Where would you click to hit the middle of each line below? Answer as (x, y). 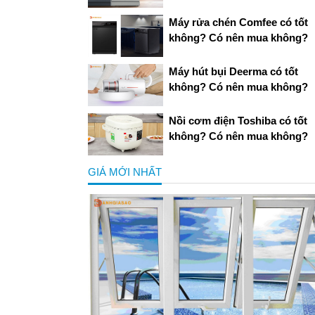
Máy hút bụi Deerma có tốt (233, 71)
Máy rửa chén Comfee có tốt (238, 22)
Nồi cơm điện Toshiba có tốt (238, 120)
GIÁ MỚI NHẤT (125, 172)
